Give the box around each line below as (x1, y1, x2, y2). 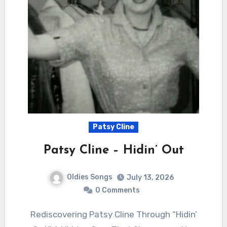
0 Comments (95, 185, 140, 195)
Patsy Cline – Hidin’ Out (43, 144, 184, 157)
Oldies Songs (66, 172, 112, 181)
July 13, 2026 (126, 173, 174, 182)
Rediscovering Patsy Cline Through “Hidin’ (30, 209, 36, 219)
